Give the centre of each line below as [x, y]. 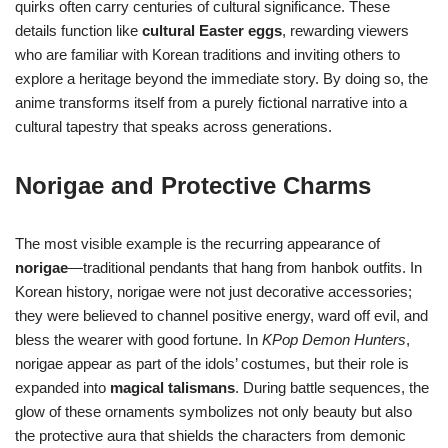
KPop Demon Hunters [334, 340]
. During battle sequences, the [332, 388]
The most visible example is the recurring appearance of [197, 244]
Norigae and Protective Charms [193, 186]
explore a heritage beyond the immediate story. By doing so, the [221, 79]
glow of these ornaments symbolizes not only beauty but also [213, 412]
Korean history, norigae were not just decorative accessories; [213, 292]
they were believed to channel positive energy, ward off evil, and [221, 316]
